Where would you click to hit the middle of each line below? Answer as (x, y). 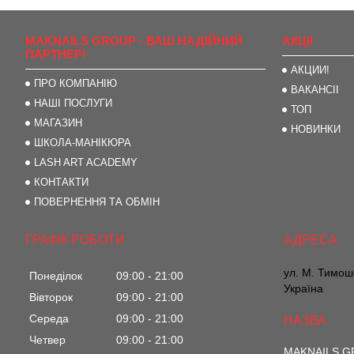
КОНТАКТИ (62, 182)
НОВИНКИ (316, 129)
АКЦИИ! (311, 70)
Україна (304, 288)
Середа (49, 319)
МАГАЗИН (58, 123)
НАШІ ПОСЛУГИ (73, 103)
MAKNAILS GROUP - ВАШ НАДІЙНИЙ (134, 41)
